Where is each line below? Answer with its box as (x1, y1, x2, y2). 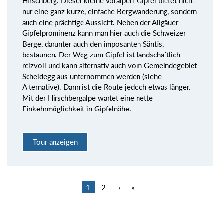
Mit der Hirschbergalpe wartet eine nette (22, 93, 153, 102)
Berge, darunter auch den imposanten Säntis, (22, 39, 164, 48)
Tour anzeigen (33, 137, 78, 147)
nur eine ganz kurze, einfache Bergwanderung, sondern (22, 6, 197, 16)
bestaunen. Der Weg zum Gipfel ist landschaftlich (22, 50, 180, 59)
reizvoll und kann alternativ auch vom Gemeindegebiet (22, 60, 197, 70)
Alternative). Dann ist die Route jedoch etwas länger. (22, 82, 191, 91)
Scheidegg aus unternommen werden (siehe (22, 71, 162, 81)
